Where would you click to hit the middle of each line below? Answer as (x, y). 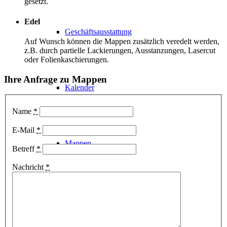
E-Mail (24, 130)
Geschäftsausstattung (98, 32)
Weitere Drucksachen (99, 199)
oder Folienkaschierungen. (67, 59)
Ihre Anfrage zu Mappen (55, 79)
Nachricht (29, 167)
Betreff (24, 148)
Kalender (80, 87)
